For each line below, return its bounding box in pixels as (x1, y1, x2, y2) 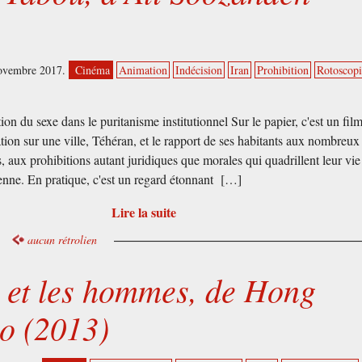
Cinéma (75, 61, 111, 78)
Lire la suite (111, 202, 176, 221)
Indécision (175, 61, 223, 78)
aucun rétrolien (27, 231, 98, 247)
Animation (119, 61, 168, 78)
